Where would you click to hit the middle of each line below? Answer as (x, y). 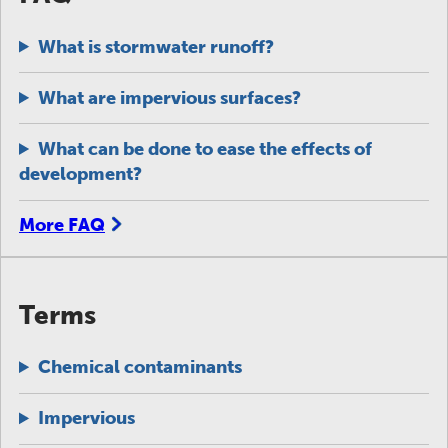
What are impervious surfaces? (170, 97)
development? (80, 173)
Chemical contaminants (140, 367)
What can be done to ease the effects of (205, 148)
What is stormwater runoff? (156, 46)
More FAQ (62, 225)
